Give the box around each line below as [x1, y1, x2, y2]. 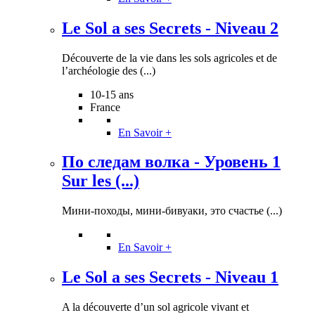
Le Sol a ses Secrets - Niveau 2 [62, 18, 278, 37]
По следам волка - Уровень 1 [62, 153, 281, 172]
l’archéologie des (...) [62, 64, 155, 77]
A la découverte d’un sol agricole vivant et [62, 301, 249, 314]
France [90, 101, 120, 113]
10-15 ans [90, 88, 134, 101]
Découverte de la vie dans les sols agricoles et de [62, 51, 277, 64]
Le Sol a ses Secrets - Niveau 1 [62, 268, 278, 287]
